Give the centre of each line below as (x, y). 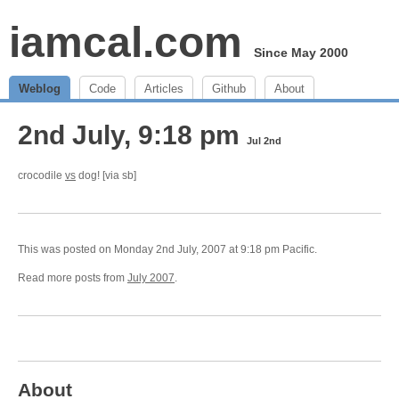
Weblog (40, 89)
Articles (164, 89)
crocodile (41, 175)
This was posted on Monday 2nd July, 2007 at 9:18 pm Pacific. (167, 249)
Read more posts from (73, 278)
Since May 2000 (301, 53)
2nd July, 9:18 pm (132, 135)
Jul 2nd (264, 141)
